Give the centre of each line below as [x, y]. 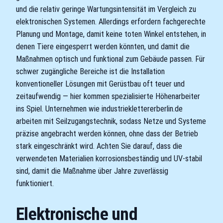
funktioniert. [35, 184]
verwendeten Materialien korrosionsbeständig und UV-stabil [109, 159]
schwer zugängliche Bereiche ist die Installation [90, 72]
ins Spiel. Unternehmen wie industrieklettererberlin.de [99, 109]
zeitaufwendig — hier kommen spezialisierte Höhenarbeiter [108, 97]
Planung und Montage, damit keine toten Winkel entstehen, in [111, 34]
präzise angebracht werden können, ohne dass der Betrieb [107, 134]
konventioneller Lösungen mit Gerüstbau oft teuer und [100, 84]
